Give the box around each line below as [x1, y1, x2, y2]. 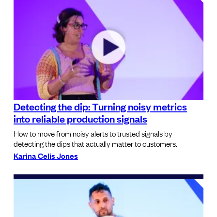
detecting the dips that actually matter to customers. [14, 138, 177, 149]
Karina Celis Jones [14, 150, 78, 161]
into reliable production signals [14, 111, 147, 125]
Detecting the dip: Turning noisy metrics [14, 99, 187, 113]
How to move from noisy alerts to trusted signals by [14, 127, 172, 139]
